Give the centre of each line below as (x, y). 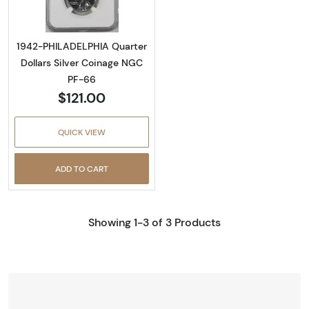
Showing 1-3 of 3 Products (154, 222)
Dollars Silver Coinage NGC (81, 63)
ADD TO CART (81, 169)
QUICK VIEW (81, 132)
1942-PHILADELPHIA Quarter (81, 47)
